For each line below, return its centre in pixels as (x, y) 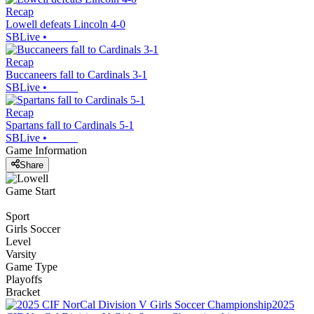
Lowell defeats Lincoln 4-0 (66, 25)
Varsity (21, 254)
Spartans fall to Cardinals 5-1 (70, 125)
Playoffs (24, 279)
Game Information (46, 151)
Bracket (23, 292)
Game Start (30, 191)
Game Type (32, 266)
